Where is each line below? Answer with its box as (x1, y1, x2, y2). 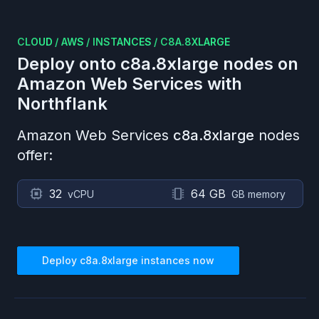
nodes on (219, 53, 298, 74)
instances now (138, 254, 214, 266)
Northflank (17, 93, 108, 114)
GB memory (231, 188, 286, 200)
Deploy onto (17, 53, 120, 74)
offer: (17, 147, 53, 164)
